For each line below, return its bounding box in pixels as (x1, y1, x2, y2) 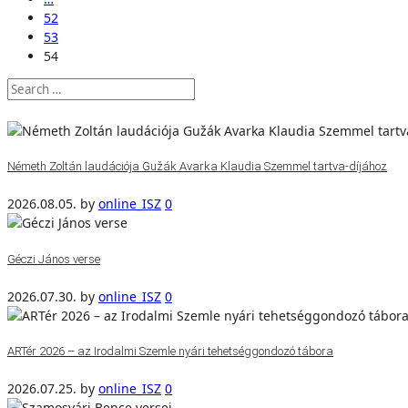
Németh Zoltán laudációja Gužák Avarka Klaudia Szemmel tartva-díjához (7, 159, 387, 174)
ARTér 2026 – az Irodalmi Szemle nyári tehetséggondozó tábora (7, 344, 333, 359)
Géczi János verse (7, 251, 100, 266)
